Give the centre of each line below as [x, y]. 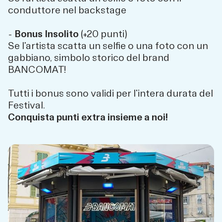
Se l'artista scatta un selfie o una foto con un [108, 46]
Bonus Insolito [47, 34]
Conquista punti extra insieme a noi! [88, 117]
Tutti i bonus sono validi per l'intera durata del [111, 94]
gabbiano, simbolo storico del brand [89, 58]
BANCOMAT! [37, 70]
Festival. [27, 106]
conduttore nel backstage [67, 10]
